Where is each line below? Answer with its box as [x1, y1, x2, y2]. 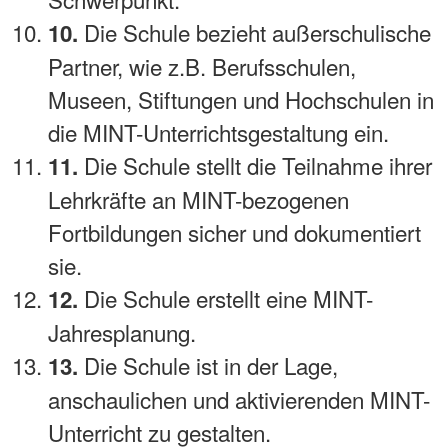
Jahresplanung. [48, 315, 196, 348]
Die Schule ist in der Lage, [78, 348, 338, 381]
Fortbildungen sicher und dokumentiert [48, 215, 421, 248]
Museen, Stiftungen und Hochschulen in [48, 82, 434, 115]
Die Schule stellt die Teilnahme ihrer [78, 148, 432, 181]
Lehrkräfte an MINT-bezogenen [48, 182, 349, 215]
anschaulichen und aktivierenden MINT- [48, 382, 430, 415]
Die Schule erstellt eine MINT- [78, 281, 373, 314]
